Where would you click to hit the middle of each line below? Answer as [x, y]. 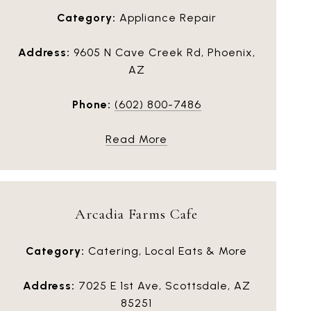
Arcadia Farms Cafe [136, 214]
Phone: [91, 104]
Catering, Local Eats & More [166, 251]
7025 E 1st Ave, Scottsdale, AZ [162, 285]
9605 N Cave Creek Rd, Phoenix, [162, 52]
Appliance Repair [166, 17]
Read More [136, 139]
